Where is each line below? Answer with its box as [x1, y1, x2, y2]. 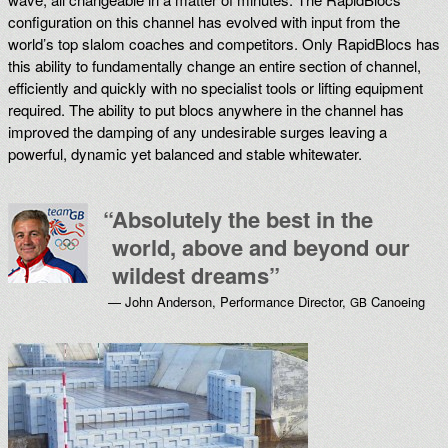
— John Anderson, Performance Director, [108, 292, 350, 311]
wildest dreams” [112, 259, 280, 291]
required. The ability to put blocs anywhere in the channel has [8, 98, 404, 120]
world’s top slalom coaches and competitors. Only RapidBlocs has [8, 32, 440, 54]
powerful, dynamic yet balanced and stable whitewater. [8, 142, 362, 164]
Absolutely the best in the [112, 203, 374, 235]
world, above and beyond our [112, 231, 410, 263]
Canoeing [367, 292, 425, 311]
